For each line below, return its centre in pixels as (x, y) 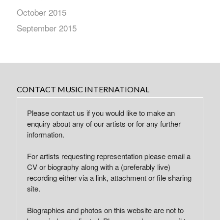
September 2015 (46, 28)
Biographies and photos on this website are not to (105, 210)
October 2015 (41, 12)
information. (45, 134)
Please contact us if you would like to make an (101, 113)
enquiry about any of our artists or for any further (104, 124)
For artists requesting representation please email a (109, 156)
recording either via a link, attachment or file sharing (109, 178)
